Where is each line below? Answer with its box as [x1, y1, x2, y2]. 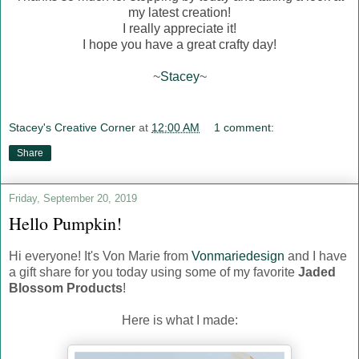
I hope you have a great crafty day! [83, 38, 276, 52]
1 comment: [214, 121, 275, 135]
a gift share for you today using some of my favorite [9, 264, 298, 279]
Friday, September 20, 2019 [9, 192, 137, 205]
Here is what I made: [121, 313, 238, 327]
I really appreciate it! [123, 22, 236, 36]
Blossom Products [9, 280, 123, 295]
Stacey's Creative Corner [9, 121, 135, 135]
